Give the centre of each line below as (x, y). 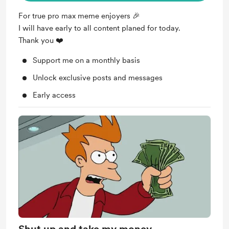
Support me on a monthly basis (86, 60)
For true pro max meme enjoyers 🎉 (79, 16)
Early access (54, 95)
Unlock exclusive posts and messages (98, 78)
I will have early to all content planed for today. (100, 28)
